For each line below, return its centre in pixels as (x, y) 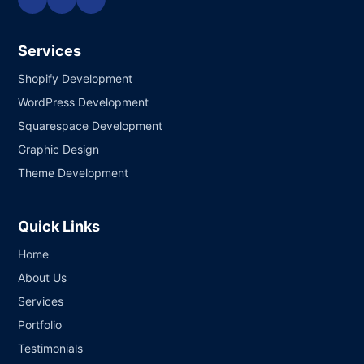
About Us (43, 277)
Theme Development (74, 173)
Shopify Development (76, 78)
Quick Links (59, 226)
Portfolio (40, 325)
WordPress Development (84, 102)
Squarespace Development (91, 126)
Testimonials (51, 348)
